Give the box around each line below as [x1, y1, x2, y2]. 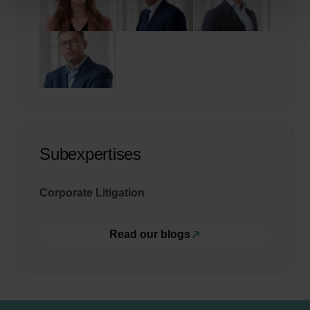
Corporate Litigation [39, 187, 145, 199]
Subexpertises [39, 145, 141, 163]
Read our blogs [109, 228, 190, 240]
